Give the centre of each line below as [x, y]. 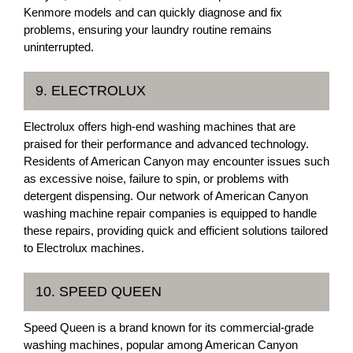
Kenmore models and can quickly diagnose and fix [153, 12]
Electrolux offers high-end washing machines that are [160, 126]
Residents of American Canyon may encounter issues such [176, 161]
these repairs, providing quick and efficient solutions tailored [176, 230]
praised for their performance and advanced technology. [166, 144]
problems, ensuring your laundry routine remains [148, 30]
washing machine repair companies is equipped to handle [170, 213]
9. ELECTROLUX [91, 91]
